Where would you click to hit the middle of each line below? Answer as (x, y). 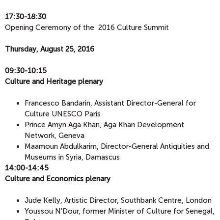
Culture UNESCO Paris (63, 114)
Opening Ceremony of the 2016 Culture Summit (87, 27)
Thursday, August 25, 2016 (50, 49)
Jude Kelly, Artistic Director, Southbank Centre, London (118, 200)
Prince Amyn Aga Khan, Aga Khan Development (104, 124)
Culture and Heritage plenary (54, 81)
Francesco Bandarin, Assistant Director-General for (110, 103)
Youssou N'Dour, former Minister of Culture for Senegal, (120, 211)
